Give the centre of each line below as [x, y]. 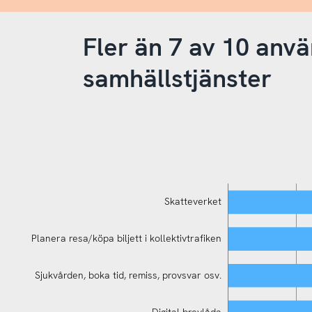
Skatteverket [193, 202]
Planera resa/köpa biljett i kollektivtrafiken [126, 239]
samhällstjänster [177, 78]
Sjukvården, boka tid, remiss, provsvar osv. [128, 275]
